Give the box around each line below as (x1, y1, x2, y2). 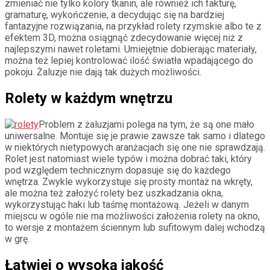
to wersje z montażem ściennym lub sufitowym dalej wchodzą (5, 222, 265, 234)
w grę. (5, 233, 30, 245)
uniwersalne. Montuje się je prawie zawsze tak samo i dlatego (5, 130, 265, 142)
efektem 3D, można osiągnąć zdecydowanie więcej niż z (5, 32, 243, 44)
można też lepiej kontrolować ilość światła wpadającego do (5, 55, 253, 67)
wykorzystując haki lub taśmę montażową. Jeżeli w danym (5, 199, 249, 211)
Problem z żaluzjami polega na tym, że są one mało (39, 119, 254, 131)
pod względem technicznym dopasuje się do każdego (5, 165, 231, 177)
